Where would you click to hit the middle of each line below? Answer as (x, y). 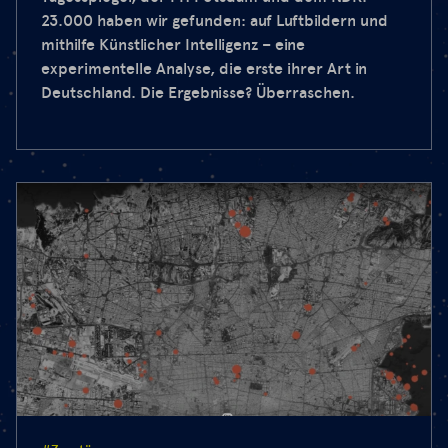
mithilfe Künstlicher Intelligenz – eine (173, 45)
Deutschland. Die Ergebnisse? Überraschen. (198, 93)
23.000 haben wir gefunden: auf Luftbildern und (214, 21)
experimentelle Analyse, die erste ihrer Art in (204, 69)
